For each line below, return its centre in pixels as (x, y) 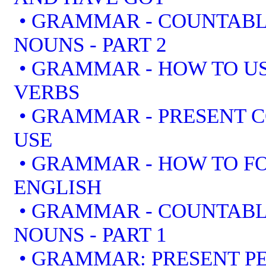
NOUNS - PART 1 (90, 235)
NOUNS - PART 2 (90, 45)
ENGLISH (58, 187)
